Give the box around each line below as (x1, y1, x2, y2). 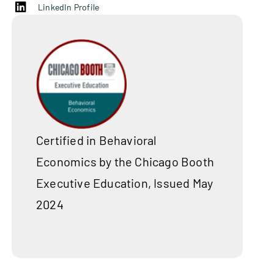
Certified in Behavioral (36, 133, 157, 148)
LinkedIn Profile (38, 2, 100, 13)
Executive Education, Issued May (36, 176, 213, 191)
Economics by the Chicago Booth (36, 154, 214, 169)
